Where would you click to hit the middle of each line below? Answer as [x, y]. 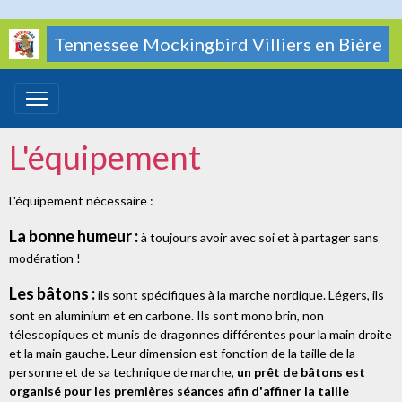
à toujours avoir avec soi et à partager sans [258, 237]
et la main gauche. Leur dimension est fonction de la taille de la [182, 353]
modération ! [45, 258]
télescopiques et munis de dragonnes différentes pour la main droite [201, 334]
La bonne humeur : [74, 236]
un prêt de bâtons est [301, 372]
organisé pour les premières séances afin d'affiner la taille [179, 391]
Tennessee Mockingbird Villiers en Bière [218, 44]
